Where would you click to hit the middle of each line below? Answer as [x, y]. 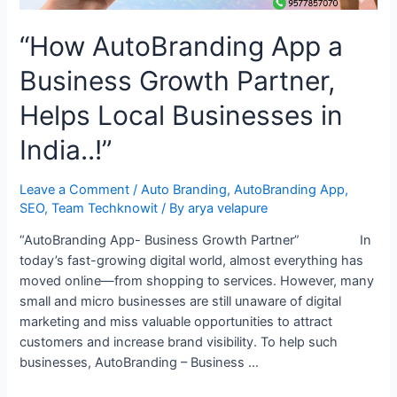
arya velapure [228, 208]
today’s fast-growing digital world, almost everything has [192, 261]
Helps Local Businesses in [182, 115]
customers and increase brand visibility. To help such [179, 343]
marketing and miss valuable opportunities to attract [176, 322]
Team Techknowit [105, 208]
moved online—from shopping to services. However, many [197, 281]
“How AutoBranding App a [182, 46]
